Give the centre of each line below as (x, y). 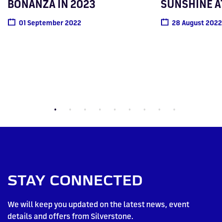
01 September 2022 (50, 23)
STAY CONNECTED (75, 181)
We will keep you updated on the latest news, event (98, 204)
